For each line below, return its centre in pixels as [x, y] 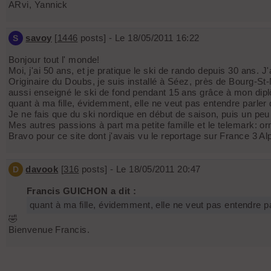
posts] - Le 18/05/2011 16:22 [139, 38]
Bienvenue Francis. [49, 230]
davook [42, 169]
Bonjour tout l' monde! [54, 60]
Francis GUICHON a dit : [82, 191]
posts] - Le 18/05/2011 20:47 [140, 169]
